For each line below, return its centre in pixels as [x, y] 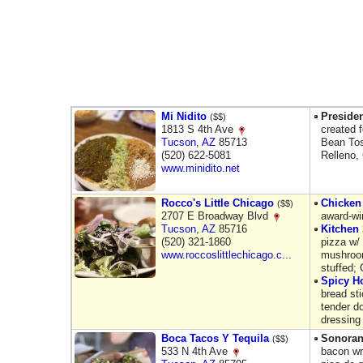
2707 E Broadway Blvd [216, 216]
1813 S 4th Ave [199, 129]
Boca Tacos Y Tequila [215, 338]
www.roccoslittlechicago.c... [226, 255]
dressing [341, 320]
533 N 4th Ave [196, 351]
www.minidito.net [201, 168]
